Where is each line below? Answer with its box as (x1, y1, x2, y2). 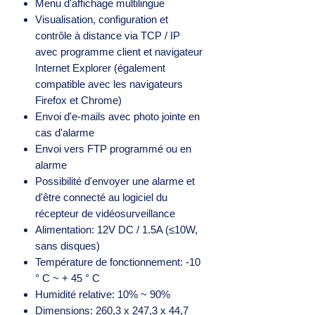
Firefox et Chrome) (35, 94, 122, 106)
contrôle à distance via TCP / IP (35, 29, 180, 41)
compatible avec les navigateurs (35, 77, 183, 90)
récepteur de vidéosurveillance (35, 207, 175, 219)
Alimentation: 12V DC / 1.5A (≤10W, (35, 223, 198, 236)
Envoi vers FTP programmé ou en (35, 142, 191, 155)
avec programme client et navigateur (35, 45, 202, 58)
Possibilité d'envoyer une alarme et (35, 174, 195, 187)
